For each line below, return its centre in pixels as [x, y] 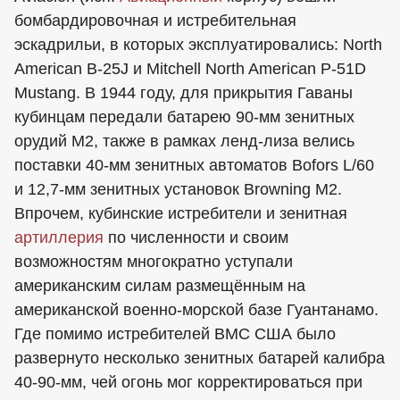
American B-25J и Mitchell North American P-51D [190, 69]
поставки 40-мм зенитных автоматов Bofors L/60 [194, 165]
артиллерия [59, 237]
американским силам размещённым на [160, 286]
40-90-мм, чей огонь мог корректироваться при [188, 382]
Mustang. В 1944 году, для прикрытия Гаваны [183, 93]
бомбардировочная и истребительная [155, 21]
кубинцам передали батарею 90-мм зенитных [184, 117]
